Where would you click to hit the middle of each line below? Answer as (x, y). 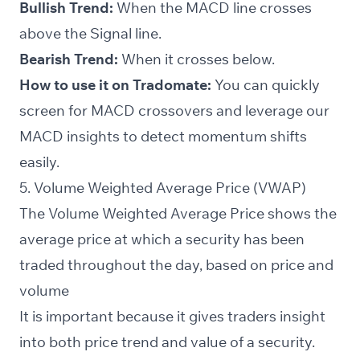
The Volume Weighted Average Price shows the (178, 214)
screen (42, 111)
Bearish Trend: (69, 59)
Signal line (124, 34)
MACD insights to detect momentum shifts (163, 137)
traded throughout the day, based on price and (176, 265)
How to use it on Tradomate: (115, 85)
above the (55, 34)
